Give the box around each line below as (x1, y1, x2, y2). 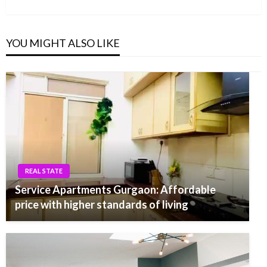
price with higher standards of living (15, 198, 188, 212)
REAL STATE (25, 167, 63, 175)
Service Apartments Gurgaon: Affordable (15, 183, 216, 197)
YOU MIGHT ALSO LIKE (6, 36, 120, 50)
